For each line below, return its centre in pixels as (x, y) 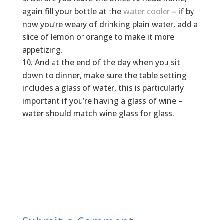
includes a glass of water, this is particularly (103, 88)
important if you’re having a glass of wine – (102, 101)
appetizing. (42, 50)
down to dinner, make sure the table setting (104, 75)
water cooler (146, 12)
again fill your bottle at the (72, 12)
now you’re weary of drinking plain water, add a (110, 24)
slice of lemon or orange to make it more (98, 37)
